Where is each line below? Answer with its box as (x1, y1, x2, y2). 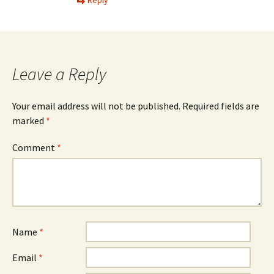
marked (12, 114, 46, 127)
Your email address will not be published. (12, 99, 180, 112)
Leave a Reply (12, 62, 106, 85)
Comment (12, 141, 57, 154)
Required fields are (182, 99, 259, 112)
